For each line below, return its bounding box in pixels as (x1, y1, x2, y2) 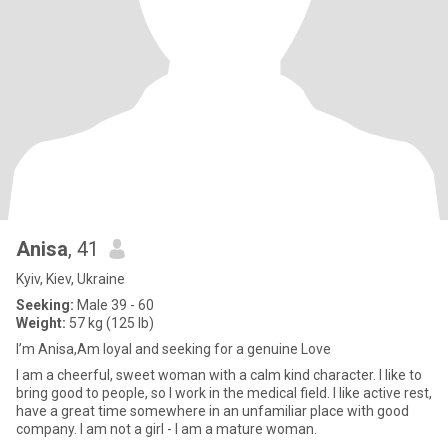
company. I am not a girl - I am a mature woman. (16, 421, 317, 437)
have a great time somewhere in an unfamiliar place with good (16, 403, 409, 419)
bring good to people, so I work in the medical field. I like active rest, (16, 385, 432, 401)
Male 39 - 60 (74, 297, 154, 313)
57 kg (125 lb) (66, 315, 154, 331)
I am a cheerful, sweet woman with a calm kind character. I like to (16, 367, 422, 383)
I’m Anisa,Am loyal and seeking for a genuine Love (16, 341, 331, 357)
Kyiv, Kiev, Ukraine (16, 271, 125, 287)
